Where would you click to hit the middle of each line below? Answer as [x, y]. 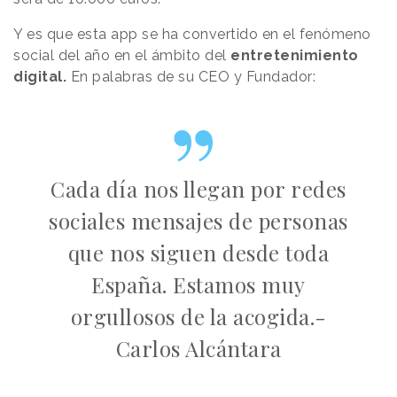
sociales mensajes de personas [198, 220]
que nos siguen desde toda [198, 252]
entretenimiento [295, 55]
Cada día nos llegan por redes [198, 188]
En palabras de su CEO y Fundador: [191, 76]
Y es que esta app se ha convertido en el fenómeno [192, 34]
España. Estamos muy [198, 284]
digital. [40, 76]
